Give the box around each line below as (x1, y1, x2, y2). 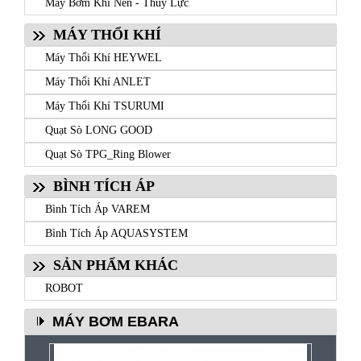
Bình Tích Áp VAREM (45, 202, 150, 215)
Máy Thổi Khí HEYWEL (45, 51, 162, 64)
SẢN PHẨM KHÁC (53, 256, 178, 273)
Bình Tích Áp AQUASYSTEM (45, 226, 188, 239)
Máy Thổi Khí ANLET (45, 75, 151, 88)
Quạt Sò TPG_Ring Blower (45, 147, 171, 160)
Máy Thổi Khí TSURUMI (45, 99, 164, 112)
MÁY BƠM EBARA (52, 313, 179, 330)
